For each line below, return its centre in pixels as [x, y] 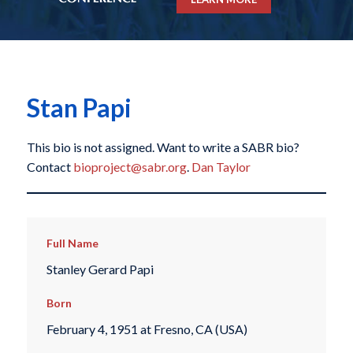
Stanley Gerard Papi [100, 269]
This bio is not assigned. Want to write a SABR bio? [163, 147]
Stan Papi [79, 108]
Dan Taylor [221, 167]
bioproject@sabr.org [130, 167]
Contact [50, 167]
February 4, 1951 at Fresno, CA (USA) [147, 329]
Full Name [72, 243]
